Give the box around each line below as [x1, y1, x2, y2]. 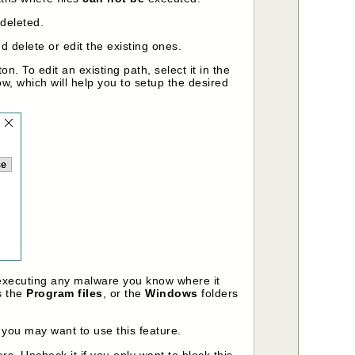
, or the [102, 286, 146, 300]
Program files [26, 286, 103, 300]
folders [197, 286, 239, 300]
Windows [145, 286, 198, 300]
